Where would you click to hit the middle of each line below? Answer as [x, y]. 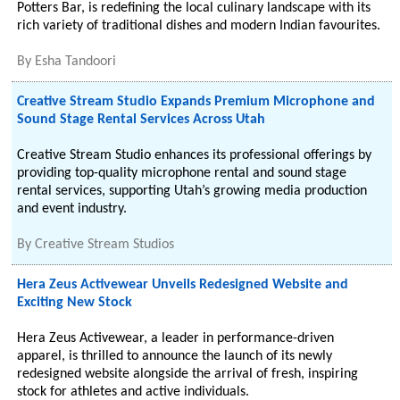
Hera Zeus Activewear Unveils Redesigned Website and [183, 285]
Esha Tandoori [76, 62]
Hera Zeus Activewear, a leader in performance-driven [176, 338]
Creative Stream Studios [105, 245]
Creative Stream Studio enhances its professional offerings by [195, 155]
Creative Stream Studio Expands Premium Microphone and [196, 102]
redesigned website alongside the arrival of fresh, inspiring [188, 374]
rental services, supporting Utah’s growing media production [192, 191]
